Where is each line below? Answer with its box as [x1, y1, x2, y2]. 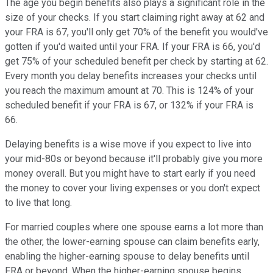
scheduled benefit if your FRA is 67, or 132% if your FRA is [5, 99, 253, 112]
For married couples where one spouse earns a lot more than [5, 221, 263, 233]
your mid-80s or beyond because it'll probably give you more [5, 153, 263, 165]
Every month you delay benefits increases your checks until [5, 70, 257, 82]
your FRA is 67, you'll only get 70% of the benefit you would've [5, 26, 268, 38]
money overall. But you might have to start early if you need [5, 168, 255, 180]
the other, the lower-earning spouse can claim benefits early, [5, 236, 260, 248]
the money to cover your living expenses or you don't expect [5, 182, 260, 194]
